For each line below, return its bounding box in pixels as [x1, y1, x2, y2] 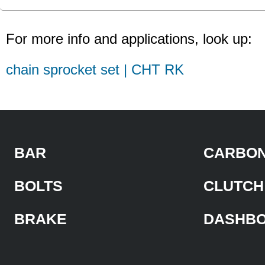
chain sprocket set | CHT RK [6, 61, 184, 77]
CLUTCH [203, 177, 264, 194]
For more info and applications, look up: [6, 30, 252, 47]
